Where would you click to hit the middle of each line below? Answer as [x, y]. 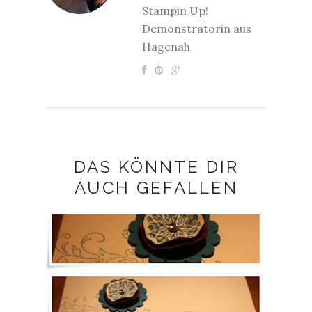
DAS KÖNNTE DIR [156, 167]
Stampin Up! [175, 10]
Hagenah [166, 47]
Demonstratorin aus [197, 29]
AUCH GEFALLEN [156, 188]
